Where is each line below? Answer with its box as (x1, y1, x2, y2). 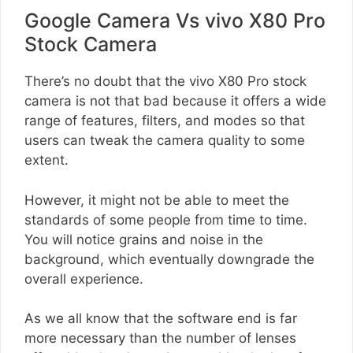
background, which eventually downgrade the (24, 251, 314, 267)
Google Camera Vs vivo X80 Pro (24, 9, 325, 33)
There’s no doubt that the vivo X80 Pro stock (24, 73, 307, 90)
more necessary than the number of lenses (24, 330, 296, 347)
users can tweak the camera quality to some (24, 132, 305, 149)
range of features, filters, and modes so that (24, 113, 305, 129)
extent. (24, 152, 69, 169)
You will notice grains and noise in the (24, 231, 263, 247)
